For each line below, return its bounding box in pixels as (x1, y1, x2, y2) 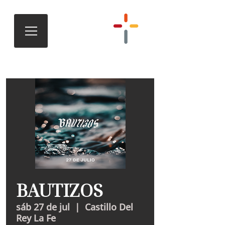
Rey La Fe (16, 212, 56, 224)
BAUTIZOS (16, 178, 103, 202)
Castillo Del (85, 201, 133, 213)
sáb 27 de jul (16, 201, 70, 213)
